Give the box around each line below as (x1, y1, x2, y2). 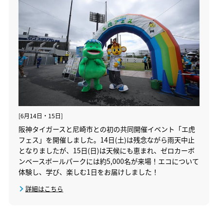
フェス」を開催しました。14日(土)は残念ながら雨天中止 (18, 134, 195, 145)
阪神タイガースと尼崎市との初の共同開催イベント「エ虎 (18, 124, 195, 134)
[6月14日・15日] (18, 111, 63, 120)
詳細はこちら (25, 183, 63, 193)
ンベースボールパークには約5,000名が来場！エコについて (18, 156, 199, 166)
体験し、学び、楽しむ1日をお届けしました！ (18, 166, 159, 177)
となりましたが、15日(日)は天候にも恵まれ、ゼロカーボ (18, 145, 195, 155)
